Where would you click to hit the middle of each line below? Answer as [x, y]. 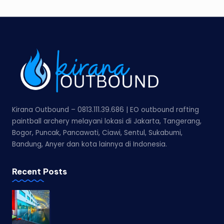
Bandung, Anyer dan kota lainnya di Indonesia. [89, 144]
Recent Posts [39, 172]
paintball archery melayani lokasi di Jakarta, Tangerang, [107, 121]
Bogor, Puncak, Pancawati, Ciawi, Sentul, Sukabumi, [97, 133]
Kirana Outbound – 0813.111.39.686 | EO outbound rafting [105, 110]
